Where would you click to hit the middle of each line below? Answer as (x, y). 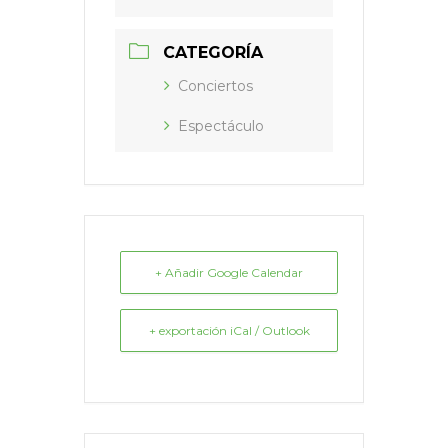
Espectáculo (221, 125)
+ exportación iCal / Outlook (229, 330)
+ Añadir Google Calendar (229, 272)
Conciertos (215, 85)
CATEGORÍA (213, 52)
